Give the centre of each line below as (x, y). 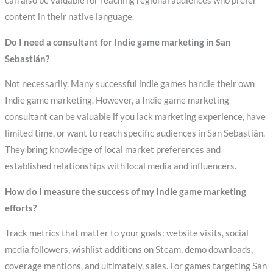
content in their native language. (69, 16)
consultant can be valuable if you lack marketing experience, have (135, 117)
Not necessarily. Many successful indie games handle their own (129, 84)
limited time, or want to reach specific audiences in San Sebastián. (135, 133)
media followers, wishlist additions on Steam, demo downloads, (129, 250)
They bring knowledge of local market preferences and (112, 150)
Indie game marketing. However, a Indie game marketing (117, 101)
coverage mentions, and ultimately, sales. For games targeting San (136, 266)
